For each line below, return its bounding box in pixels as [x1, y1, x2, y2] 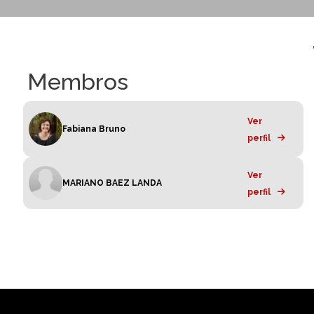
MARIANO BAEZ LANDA [62, 177, 162, 188]
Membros [27, 68, 128, 95]
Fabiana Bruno [62, 123, 125, 134]
